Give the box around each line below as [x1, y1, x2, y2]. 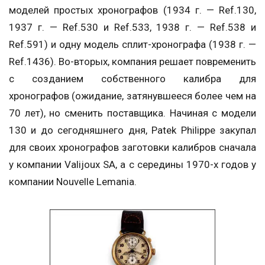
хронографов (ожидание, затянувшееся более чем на [9, 90, 256, 102]
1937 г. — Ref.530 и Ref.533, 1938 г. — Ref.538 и [9, 21, 256, 33]
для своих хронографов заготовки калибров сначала [9, 141, 256, 153]
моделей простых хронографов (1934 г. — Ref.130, [9, 4, 256, 16]
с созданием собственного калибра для [9, 73, 256, 85]
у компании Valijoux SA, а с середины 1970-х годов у [9, 159, 256, 170]
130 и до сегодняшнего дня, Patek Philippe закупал [9, 124, 256, 136]
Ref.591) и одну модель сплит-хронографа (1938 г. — [9, 38, 256, 50]
